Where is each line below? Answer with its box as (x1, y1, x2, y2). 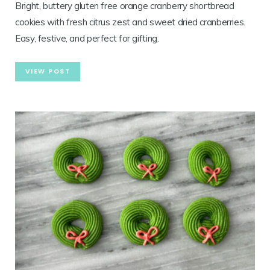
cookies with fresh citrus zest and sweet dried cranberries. (15, 16, 245, 28)
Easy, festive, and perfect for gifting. (15, 33, 159, 45)
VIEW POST (25, 67, 71, 77)
